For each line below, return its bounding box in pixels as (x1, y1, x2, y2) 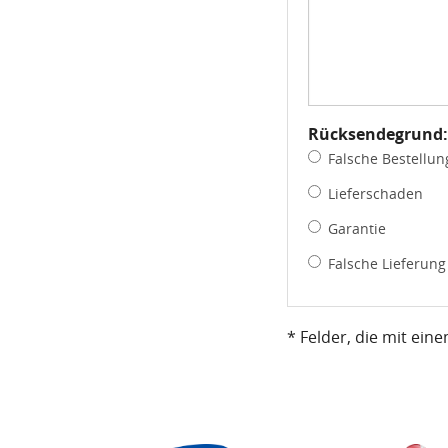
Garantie (328, 219, 386, 239)
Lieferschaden (328, 184, 423, 204)
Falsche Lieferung (328, 254, 446, 274)
